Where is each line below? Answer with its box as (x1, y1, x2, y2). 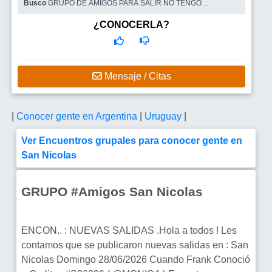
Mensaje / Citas (101, 70, 171, 81)
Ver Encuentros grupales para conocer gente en (21, 135, 242, 146)
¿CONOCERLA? (93, 19, 169, 30)
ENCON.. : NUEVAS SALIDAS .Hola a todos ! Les (21, 225, 237, 236)
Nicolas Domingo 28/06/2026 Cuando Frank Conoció (21, 254, 250, 265)
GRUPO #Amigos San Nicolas (21, 184, 203, 199)
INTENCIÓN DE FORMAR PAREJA (24, 8, 139, 17)
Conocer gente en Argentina (16, 110, 140, 121)
